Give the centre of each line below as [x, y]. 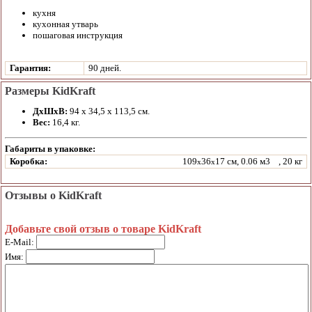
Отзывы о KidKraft [53, 195]
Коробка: [29, 161]
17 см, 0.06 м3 [243, 161]
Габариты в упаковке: [50, 148]
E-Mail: [21, 242]
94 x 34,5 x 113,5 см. [110, 111]
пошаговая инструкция [78, 35]
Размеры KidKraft [50, 91]
